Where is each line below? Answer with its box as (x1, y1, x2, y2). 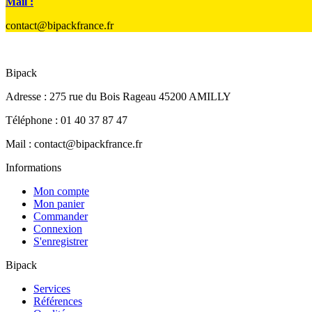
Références (33, 295, 82, 307)
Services (33, 282, 70, 295)
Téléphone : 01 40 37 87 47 (6, 114, 127, 126)
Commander (33, 210, 88, 222)
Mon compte (33, 185, 89, 197)
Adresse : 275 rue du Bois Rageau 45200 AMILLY (6, 90, 231, 102)
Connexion (33, 222, 82, 235)
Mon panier (33, 197, 84, 210)
